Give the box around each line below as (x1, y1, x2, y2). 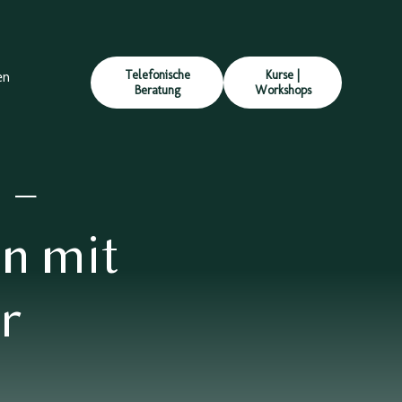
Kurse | (266, 67, 301, 83)
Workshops (254, 83, 311, 99)
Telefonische (124, 67, 190, 83)
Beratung (134, 83, 180, 99)
